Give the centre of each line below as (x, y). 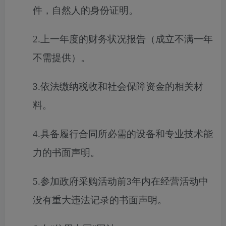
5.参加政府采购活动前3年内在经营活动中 (121, 181)
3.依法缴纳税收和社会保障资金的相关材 (118, 87)
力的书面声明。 (66, 153)
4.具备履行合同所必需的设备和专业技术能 (123, 134)
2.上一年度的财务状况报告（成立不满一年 (123, 39)
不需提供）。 (62, 58)
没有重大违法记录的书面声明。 (100, 200)
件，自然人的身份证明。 (86, 10)
